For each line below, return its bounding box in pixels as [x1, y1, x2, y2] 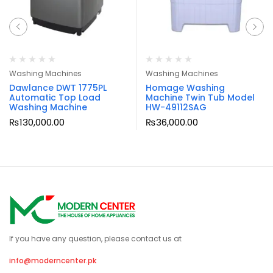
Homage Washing [146, 81, 225, 94]
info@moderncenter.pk [9, 255, 96, 266]
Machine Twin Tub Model [146, 91, 255, 104]
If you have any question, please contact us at [9, 233, 182, 244]
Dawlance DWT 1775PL [9, 81, 107, 94]
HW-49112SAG [146, 101, 207, 113]
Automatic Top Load [9, 91, 101, 104]
